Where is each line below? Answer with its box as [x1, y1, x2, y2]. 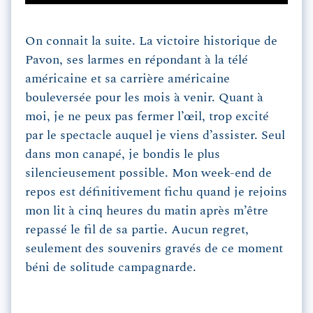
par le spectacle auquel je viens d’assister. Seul [25, 129, 285, 143]
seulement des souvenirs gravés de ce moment [25, 242, 283, 256]
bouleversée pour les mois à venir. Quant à [25, 92, 263, 105]
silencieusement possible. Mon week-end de [25, 167, 272, 180]
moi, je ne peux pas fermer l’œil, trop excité [25, 110, 269, 124]
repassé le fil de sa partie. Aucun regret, [25, 224, 249, 237]
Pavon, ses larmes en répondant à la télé [25, 54, 248, 67]
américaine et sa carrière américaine [25, 73, 230, 86]
